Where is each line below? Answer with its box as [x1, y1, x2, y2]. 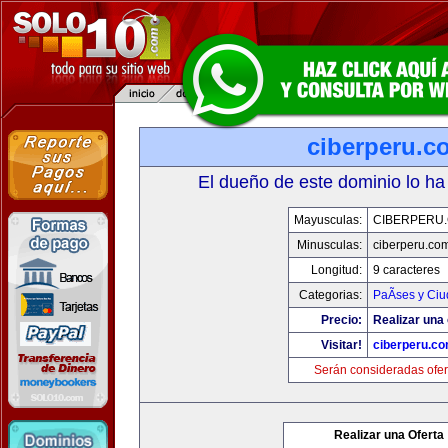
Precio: [320, 313, 362, 327]
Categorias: [298, 288, 362, 302]
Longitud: [310, 263, 362, 277]
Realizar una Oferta [334, 428, 444, 442]
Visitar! [320, 338, 362, 352]
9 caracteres [372, 263, 440, 277]
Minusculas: [296, 238, 362, 252]
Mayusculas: [293, 213, 362, 227]
